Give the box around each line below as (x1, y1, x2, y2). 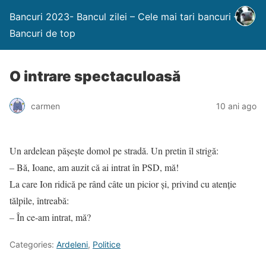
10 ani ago (216, 100, 256, 111)
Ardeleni (56, 239, 88, 249)
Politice (93, 239, 121, 249)
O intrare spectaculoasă (9, 68, 180, 85)
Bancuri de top (9, 27, 75, 39)
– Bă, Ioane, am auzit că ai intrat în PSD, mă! (9, 161, 179, 173)
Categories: (9, 239, 56, 249)
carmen (31, 100, 60, 111)
